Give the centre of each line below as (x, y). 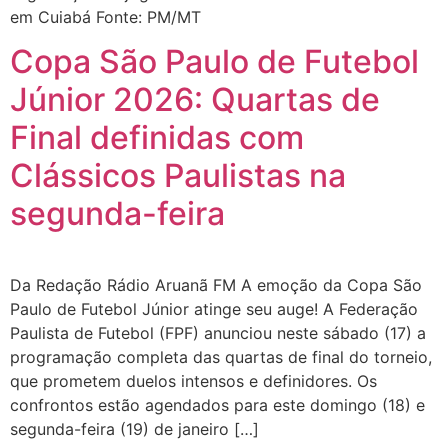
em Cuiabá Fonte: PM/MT (105, 17)
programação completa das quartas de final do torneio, (221, 357)
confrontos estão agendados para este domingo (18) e (217, 405)
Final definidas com (157, 138)
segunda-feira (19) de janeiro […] (134, 429)
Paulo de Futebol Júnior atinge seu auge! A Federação (214, 309)
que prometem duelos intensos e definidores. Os (193, 381)
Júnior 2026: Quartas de (195, 100)
